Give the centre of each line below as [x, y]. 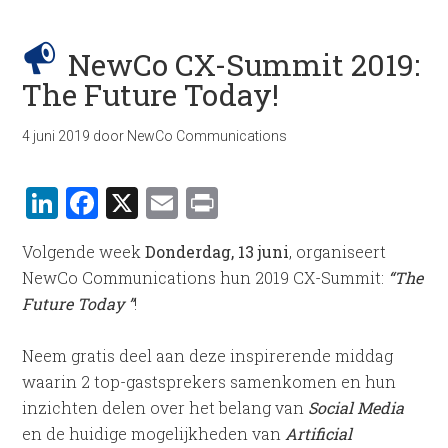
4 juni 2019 [56, 136]
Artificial [319, 433]
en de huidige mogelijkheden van [154, 433]
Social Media [356, 407]
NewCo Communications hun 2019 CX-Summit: [205, 277]
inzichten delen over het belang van [165, 407]
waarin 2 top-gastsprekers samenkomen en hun [209, 381]
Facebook [169, 202]
